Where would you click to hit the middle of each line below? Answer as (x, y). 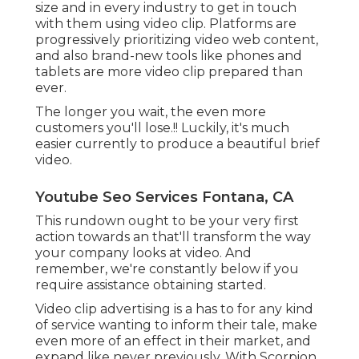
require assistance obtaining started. (151, 284)
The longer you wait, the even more (151, 111)
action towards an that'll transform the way (173, 236)
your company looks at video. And (143, 252)
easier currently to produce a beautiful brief (177, 143)
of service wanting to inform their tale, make (176, 325)
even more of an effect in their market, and (173, 341)
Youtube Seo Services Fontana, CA (164, 197)
